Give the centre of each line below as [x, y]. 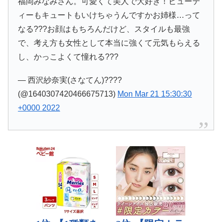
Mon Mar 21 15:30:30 [155, 94]
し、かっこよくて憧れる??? [68, 57]
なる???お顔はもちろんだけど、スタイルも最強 [104, 29]
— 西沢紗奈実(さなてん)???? [70, 80]
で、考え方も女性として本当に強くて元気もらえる [109, 43]
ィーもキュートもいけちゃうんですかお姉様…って [109, 15]
